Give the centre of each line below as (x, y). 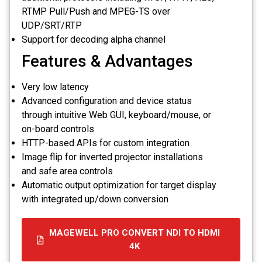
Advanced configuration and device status (107, 101)
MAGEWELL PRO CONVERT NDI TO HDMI (134, 233)
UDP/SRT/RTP (52, 26)
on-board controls (58, 129)
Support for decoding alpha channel (94, 40)
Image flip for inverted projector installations (112, 157)
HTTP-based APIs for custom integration (106, 143)
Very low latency (55, 87)
